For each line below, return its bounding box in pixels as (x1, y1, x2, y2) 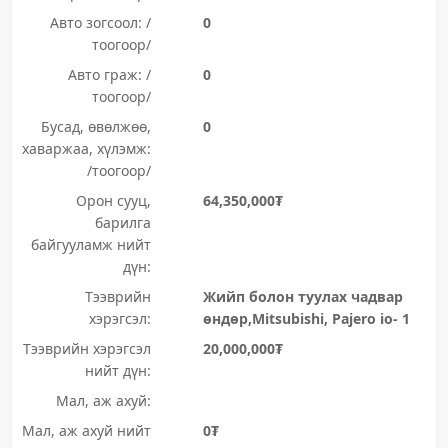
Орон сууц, (75, 191, 151, 210)
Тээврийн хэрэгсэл (22, 339, 151, 358)
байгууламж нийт (30, 235, 151, 254)
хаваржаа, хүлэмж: (21, 139, 151, 158)
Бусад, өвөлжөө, (40, 117, 151, 136)
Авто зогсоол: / (49, 13, 151, 32)
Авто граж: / (67, 65, 151, 84)
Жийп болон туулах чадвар (202, 287, 403, 306)
